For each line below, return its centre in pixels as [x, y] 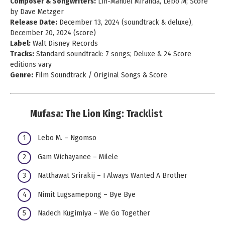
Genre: [22, 75]
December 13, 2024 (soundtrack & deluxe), [125, 22]
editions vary [32, 64]
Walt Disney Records [64, 43]
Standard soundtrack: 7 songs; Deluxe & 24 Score [113, 53]
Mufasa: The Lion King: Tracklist [96, 114]
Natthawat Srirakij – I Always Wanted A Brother [113, 176]
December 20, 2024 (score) [53, 32]
